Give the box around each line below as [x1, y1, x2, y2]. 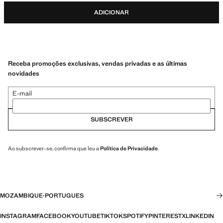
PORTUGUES [45, 192, 84, 200]
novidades [8, 69, 39, 78]
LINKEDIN [186, 212, 214, 220]
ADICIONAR [94, 8, 129, 16]
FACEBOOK [36, 212, 71, 220]
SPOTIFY [123, 212, 148, 220]
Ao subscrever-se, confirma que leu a [8, 144, 100, 152]
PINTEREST [148, 212, 182, 220]
